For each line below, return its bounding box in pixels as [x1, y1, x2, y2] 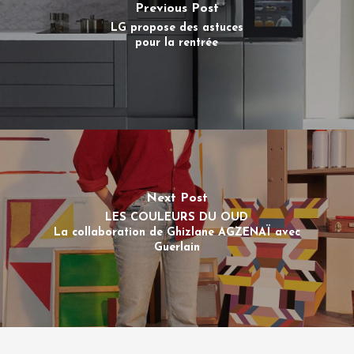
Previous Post [134, 2, 219, 15]
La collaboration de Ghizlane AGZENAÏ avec [53, 227, 300, 239]
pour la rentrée [135, 36, 219, 49]
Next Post [145, 192, 208, 205]
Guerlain [153, 242, 200, 254]
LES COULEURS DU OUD [105, 212, 249, 224]
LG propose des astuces [110, 21, 243, 34]
